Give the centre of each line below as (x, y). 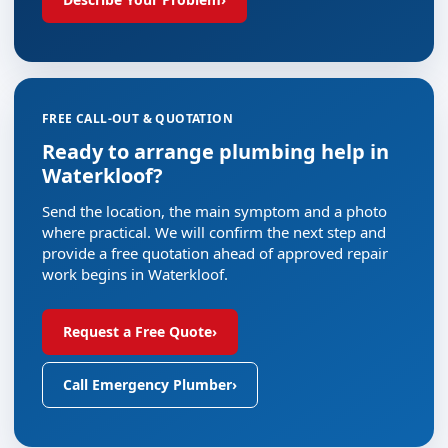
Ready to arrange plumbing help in (215, 151)
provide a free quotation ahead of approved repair (215, 253)
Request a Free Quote (137, 331)
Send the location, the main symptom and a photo (214, 211)
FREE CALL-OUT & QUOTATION (137, 118)
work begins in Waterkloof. (135, 274)
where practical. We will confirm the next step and (214, 232)
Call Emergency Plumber (147, 384)
